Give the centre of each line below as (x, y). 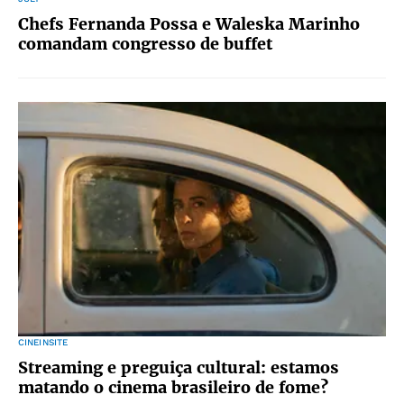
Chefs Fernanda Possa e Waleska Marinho (189, 24)
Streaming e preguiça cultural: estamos (179, 367)
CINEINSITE (43, 342)
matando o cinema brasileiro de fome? (173, 387)
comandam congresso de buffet (145, 44)
